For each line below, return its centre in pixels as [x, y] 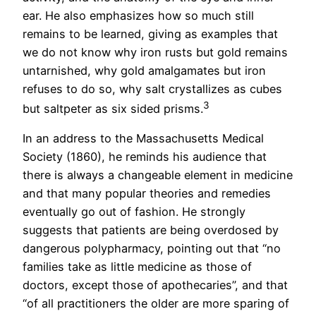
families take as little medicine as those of [137, 267]
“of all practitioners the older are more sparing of [156, 304]
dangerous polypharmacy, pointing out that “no [152, 249]
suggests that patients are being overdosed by [151, 230]
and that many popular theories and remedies [147, 194]
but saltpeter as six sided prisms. [113, 109]
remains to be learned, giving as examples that [150, 34]
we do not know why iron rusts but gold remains [155, 52]
